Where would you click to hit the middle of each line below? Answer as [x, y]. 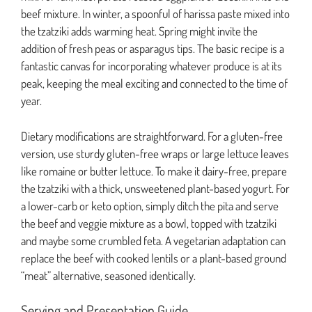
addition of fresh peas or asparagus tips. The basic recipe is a [153, 49]
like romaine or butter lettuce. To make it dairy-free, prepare [154, 171]
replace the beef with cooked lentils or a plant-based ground [154, 258]
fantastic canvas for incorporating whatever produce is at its [151, 66]
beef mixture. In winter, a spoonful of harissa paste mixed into [155, 14]
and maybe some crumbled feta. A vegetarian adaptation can [153, 240]
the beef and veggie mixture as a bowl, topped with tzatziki [149, 223]
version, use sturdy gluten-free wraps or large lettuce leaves [155, 153]
